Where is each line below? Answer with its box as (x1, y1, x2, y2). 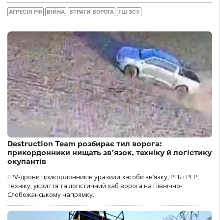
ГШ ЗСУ (118, 9, 140, 15)
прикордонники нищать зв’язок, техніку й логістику (7, 148, 212, 157)
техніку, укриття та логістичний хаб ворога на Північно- (7, 181, 182, 190)
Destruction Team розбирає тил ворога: (7, 139, 162, 148)
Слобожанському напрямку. (7, 190, 94, 199)
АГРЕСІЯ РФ (9, 9, 42, 15)
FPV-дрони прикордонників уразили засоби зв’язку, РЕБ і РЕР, (7, 172, 199, 181)
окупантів (7, 157, 46, 165)
